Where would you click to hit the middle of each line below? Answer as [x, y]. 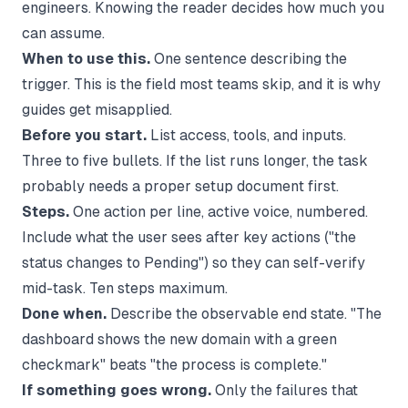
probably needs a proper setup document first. [180, 186]
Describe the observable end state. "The [244, 313]
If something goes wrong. [117, 390]
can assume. [63, 33]
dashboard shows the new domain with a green [179, 339]
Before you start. [84, 135]
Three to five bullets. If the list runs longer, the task [195, 160]
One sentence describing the [249, 58]
